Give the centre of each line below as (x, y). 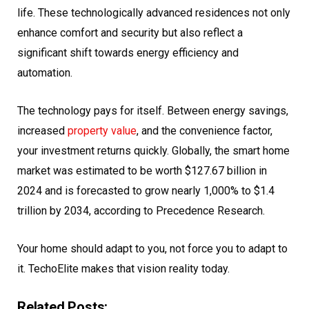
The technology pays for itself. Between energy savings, (153, 111)
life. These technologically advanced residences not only (154, 13)
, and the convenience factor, (205, 131)
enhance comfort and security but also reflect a (130, 33)
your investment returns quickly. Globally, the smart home (153, 151)
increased (42, 131)
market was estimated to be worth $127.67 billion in (142, 171)
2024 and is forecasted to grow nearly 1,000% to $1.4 (146, 191)
